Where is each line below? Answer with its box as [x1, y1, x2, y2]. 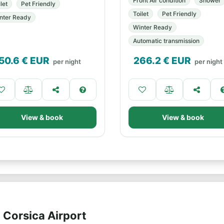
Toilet [133, 10, 148, 17]
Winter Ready [133, 23, 172, 31]
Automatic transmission [133, 37, 199, 44]
